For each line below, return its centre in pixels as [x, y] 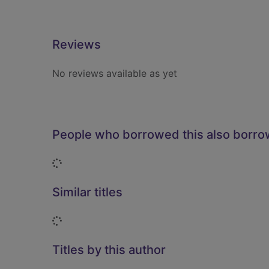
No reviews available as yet [115, 73]
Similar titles [87, 192]
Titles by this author [109, 250]
